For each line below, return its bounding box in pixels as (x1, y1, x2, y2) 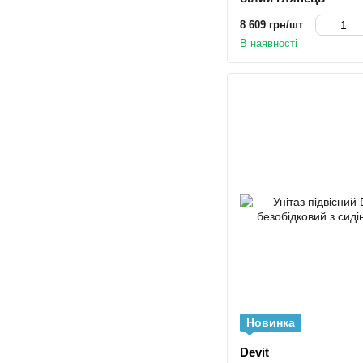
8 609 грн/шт (240, 18, 303, 31)
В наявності (240, 36, 297, 49)
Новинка (246, 316, 295, 330)
